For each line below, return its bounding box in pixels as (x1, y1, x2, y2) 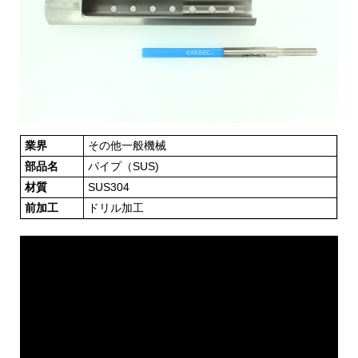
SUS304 (88, 181, 129, 194)
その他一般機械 (88, 139, 166, 153)
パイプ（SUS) (88, 160, 159, 173)
